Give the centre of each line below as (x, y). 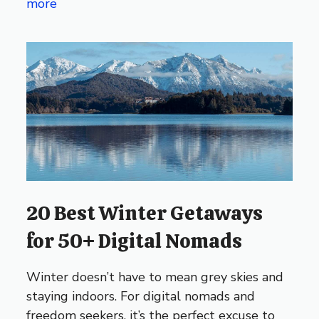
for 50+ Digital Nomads (135, 240)
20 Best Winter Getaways (145, 213)
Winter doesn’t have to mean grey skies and (155, 277)
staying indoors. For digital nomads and (141, 296)
